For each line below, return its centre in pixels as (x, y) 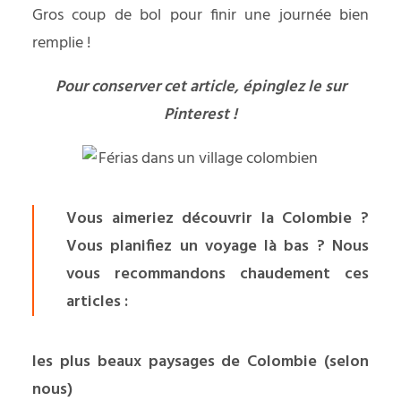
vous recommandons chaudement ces (218, 274)
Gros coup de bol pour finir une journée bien (200, 16)
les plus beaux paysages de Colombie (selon (200, 362)
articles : (97, 302)
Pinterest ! (200, 115)
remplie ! (62, 43)
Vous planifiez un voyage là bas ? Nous (218, 247)
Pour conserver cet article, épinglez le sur (200, 87)
